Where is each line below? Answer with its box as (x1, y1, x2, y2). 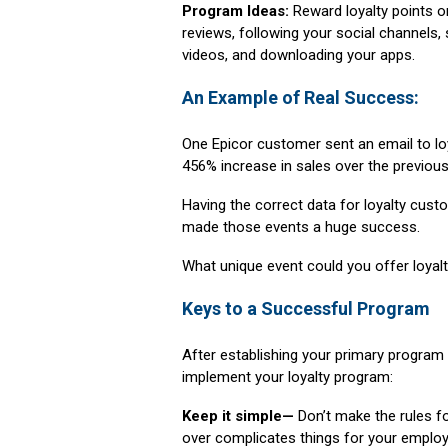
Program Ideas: (182, 2, 293, 21)
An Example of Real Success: (182, 87, 419, 109)
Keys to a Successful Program (182, 298, 430, 320)
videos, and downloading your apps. (182, 46, 415, 65)
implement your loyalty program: (182, 368, 393, 387)
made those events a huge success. (182, 218, 420, 237)
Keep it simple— (182, 407, 294, 426)
